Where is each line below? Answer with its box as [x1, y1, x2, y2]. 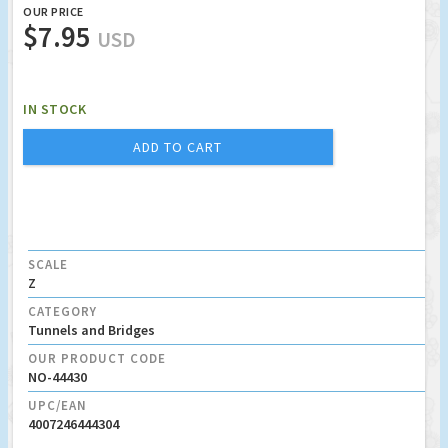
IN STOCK [23, 99, 86, 118]
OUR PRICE [23, 3, 84, 19]
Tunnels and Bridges [28, 320, 155, 339]
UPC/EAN [28, 396, 87, 414]
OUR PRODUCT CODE [28, 349, 166, 367]
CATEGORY [28, 302, 97, 320]
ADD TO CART [133, 137, 223, 156]
